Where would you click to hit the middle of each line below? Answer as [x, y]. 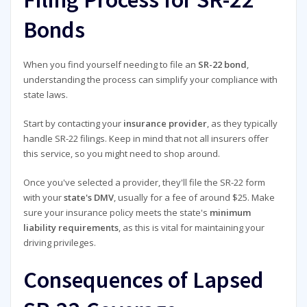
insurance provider [165, 124]
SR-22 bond [222, 64]
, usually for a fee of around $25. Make [194, 198]
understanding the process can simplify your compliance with [150, 79]
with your [43, 198]
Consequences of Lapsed [143, 279]
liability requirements [71, 228]
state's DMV [88, 198]
